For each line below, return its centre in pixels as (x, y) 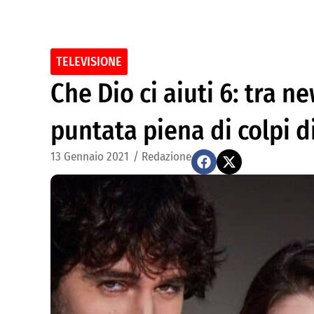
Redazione (166, 157)
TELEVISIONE (89, 62)
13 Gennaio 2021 (90, 157)
